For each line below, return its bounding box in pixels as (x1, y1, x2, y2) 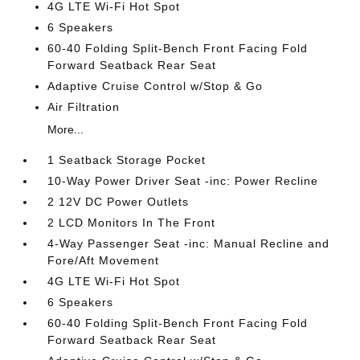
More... (47, 123, 84, 136)
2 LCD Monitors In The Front (47, 216, 216, 229)
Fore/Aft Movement (47, 254, 160, 267)
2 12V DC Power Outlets (47, 195, 190, 208)
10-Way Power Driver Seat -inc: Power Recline (47, 174, 319, 187)
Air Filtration (47, 100, 121, 113)
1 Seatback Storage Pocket (47, 153, 207, 166)
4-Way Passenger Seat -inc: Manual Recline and (47, 237, 330, 250)
